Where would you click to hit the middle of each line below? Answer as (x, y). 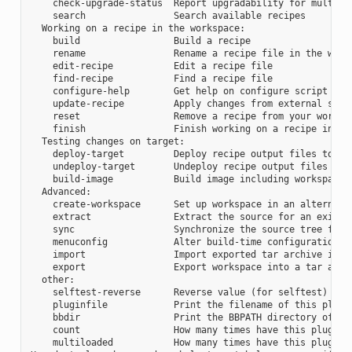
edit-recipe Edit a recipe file (151, 66)
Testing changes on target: (107, 141)
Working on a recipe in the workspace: (137, 28)
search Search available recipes (168, 15)
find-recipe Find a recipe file (151, 78)
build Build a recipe (140, 40)
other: (52, 279)
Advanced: (60, 191)
